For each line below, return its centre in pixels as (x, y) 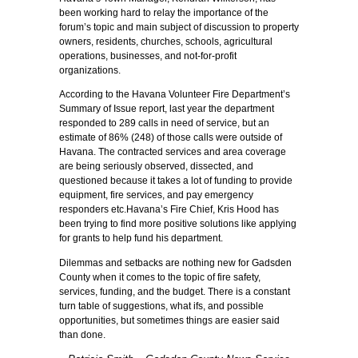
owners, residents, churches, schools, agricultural (166, 41)
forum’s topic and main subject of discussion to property (179, 27)
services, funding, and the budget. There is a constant (175, 291)
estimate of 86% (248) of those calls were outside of (171, 138)
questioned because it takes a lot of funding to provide (176, 181)
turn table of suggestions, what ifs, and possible (161, 306)
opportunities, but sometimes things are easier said (169, 320)
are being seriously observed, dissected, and (156, 167)
